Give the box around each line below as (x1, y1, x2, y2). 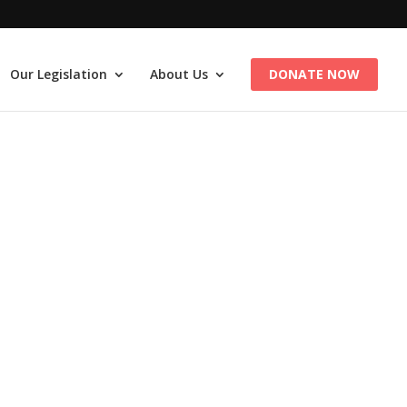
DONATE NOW (269, 65, 360, 83)
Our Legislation (10, 65, 107, 83)
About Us (150, 65, 208, 83)
